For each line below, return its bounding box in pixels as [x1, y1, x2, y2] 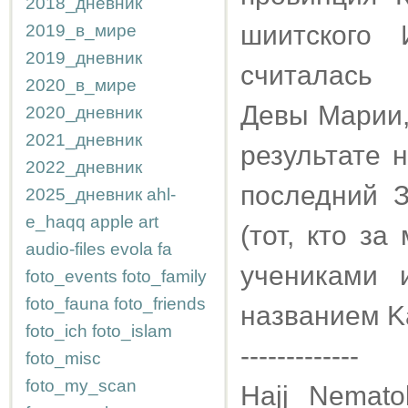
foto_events [25, 267, 117, 286]
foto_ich [25, 321, 87, 341]
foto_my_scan [25, 376, 137, 395]
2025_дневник [25, 185, 142, 204]
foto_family [122, 267, 207, 286]
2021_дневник [25, 130, 142, 149]
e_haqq [25, 212, 86, 231]
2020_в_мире [25, 76, 137, 95]
